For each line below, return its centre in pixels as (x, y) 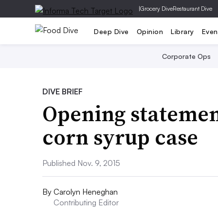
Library (182, 31)
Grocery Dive (156, 9)
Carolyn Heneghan (86, 192)
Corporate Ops (186, 56)
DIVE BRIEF (63, 91)
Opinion (150, 31)
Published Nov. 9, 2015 (81, 163)
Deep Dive (111, 31)
